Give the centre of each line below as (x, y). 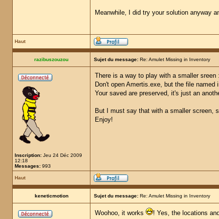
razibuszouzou (51, 59)
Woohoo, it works (120, 213)
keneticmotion (51, 196)
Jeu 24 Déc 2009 (62, 155)
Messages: (28, 166)
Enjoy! (104, 120)
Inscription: (28, 155)
